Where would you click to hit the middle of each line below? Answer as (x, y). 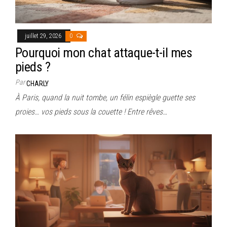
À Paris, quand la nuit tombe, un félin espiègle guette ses (105, 98)
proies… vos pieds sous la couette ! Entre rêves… (91, 112)
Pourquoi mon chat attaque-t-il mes (104, 53)
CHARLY (37, 84)
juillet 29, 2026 (44, 36)
